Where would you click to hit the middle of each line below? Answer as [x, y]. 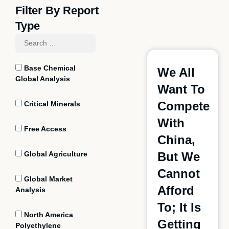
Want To [181, 89]
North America [48, 215]
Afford [176, 190]
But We [178, 157]
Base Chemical [49, 68]
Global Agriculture [55, 154]
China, [176, 140]
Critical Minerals [51, 104]
